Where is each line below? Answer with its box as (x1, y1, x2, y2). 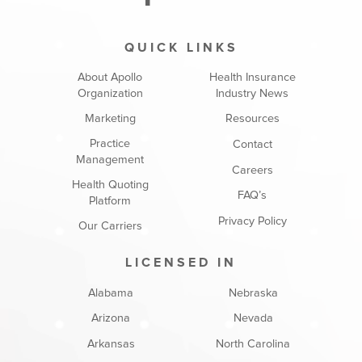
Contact (232, 139, 272, 151)
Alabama (88, 287, 134, 299)
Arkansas (86, 338, 135, 350)
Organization (77, 87, 143, 99)
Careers (231, 164, 273, 176)
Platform (89, 195, 131, 207)
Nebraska (228, 287, 278, 299)
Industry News (216, 87, 288, 99)
